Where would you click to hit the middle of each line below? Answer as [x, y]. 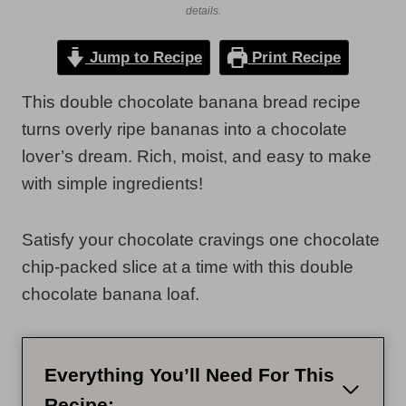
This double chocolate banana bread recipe [191, 102]
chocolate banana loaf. [111, 295]
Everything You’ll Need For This [189, 375]
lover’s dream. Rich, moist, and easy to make [197, 157]
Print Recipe [295, 58]
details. [203, 11]
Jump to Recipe [144, 58]
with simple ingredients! [112, 184]
